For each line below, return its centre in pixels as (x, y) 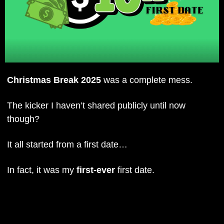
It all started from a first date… (67, 144)
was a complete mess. (147, 80)
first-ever (96, 170)
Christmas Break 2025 (54, 80)
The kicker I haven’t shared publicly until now (96, 105)
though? (24, 119)
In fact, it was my (42, 170)
